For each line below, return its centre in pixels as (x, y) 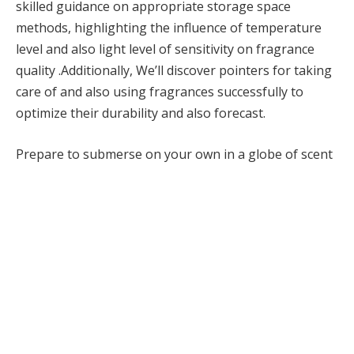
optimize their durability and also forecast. (141, 113)
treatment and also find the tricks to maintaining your (175, 175)
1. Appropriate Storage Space (152, 247)
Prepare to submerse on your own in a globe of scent (174, 154)
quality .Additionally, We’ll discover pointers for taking (174, 70)
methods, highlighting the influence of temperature (169, 27)
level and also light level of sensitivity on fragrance (165, 49)
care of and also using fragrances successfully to (160, 91)
